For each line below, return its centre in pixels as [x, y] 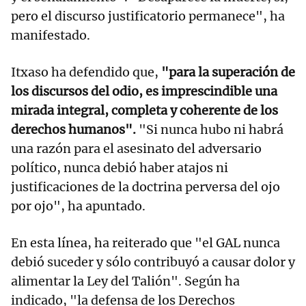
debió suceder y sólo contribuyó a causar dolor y [153, 262]
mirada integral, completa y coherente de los [144, 111]
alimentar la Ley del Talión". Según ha [125, 281]
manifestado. [51, 36]
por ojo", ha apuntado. [78, 206]
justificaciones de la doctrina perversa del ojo [145, 187]
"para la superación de [227, 72]
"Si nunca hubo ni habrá [210, 130]
